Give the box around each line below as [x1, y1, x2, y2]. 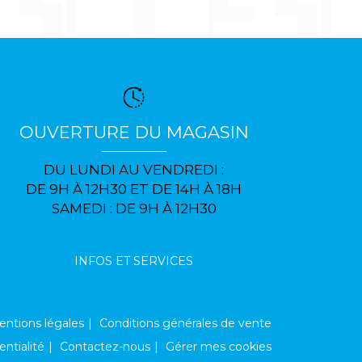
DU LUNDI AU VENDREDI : [44, 162, 225, 179]
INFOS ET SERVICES [74, 254, 194, 269]
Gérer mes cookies [166, 339, 271, 355]
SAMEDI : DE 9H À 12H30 [51, 200, 217, 217]
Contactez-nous [60, 339, 150, 355]
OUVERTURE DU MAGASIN [19, 122, 249, 143]
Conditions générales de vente [99, 316, 271, 331]
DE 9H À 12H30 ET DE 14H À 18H [26, 181, 242, 198]
